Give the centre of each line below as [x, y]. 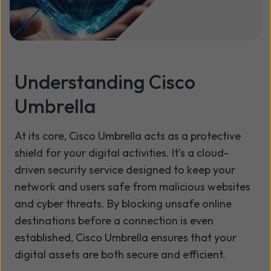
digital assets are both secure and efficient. [120, 254]
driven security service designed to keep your [125, 169]
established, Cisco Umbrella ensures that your [126, 237]
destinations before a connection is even [114, 220]
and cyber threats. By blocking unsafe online [123, 203]
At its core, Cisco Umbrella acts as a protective [128, 135]
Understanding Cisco [105, 81]
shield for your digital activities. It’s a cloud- [122, 152]
